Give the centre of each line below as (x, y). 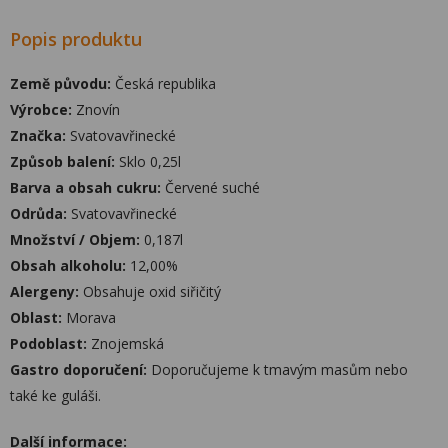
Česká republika (163, 83)
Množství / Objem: (75, 239)
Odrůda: (38, 213)
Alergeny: (44, 291)
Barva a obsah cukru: (85, 187)
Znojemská (125, 343)
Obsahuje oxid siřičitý (150, 291)
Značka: (38, 135)
